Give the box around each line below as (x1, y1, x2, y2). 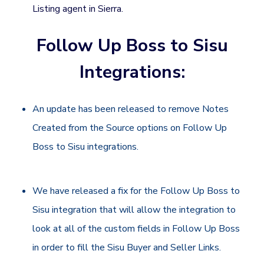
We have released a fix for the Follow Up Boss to (32, 184, 240, 197)
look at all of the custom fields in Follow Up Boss (32, 222, 240, 235)
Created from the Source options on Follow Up (32, 121, 227, 134)
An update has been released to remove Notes (32, 102, 229, 115)
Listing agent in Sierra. (32, 2, 124, 15)
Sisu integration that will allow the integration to (32, 203, 236, 216)
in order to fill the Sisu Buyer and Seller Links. (32, 240, 224, 254)
